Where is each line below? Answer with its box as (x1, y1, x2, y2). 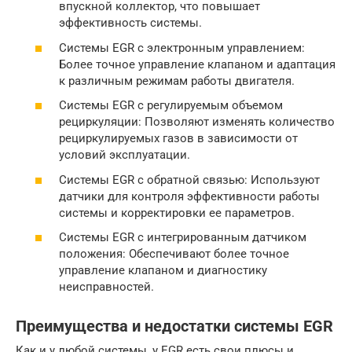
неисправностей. (59, 280, 154, 295)
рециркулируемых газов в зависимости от (59, 131, 298, 146)
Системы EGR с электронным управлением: (59, 40, 305, 55)
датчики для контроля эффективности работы (59, 189, 320, 203)
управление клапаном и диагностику (59, 263, 267, 278)
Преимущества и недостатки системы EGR (16, 317, 333, 336)
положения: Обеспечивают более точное (59, 247, 289, 262)
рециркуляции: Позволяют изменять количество (59, 115, 335, 130)
